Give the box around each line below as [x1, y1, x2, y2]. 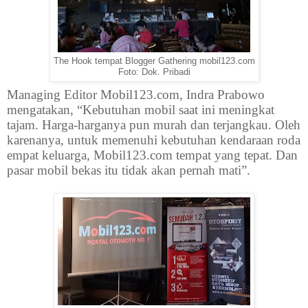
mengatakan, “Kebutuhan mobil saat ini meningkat [7, 102, 274, 117]
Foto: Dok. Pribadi [118, 67, 190, 77]
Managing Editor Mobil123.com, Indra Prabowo [7, 87, 265, 102]
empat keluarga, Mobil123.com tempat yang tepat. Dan [7, 147, 298, 162]
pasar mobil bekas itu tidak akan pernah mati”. [7, 162, 250, 177]
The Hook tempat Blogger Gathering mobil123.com [53, 56, 255, 66]
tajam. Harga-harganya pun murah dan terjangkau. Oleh [7, 117, 300, 132]
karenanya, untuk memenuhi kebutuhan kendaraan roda [7, 132, 300, 147]
